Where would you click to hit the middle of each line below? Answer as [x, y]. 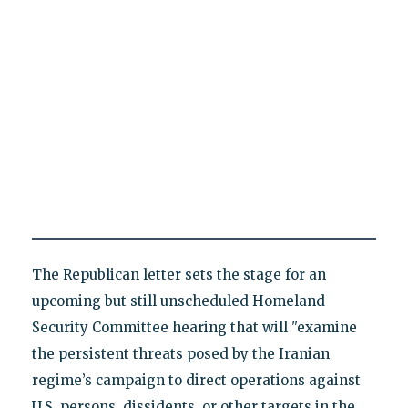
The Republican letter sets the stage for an [178, 275]
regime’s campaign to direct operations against [196, 381]
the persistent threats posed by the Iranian [180, 354]
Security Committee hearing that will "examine [194, 328]
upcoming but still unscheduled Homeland [178, 301]
